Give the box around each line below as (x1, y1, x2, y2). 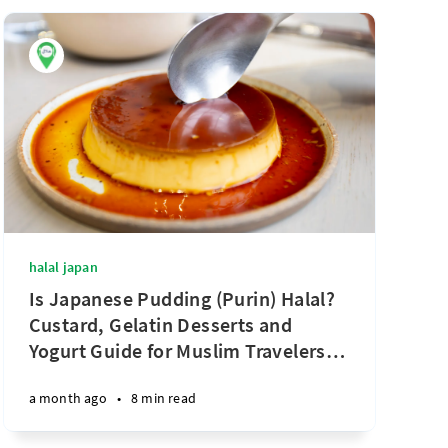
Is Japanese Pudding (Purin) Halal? (28, 286, 336, 311)
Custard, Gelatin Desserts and (28, 312, 293, 337)
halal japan (28, 258, 98, 276)
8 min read (131, 389, 197, 407)
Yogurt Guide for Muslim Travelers (28, 338, 326, 363)
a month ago (28, 389, 107, 407)
